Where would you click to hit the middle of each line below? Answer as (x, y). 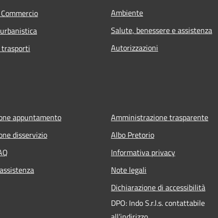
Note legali (129, 170)
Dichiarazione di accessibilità (158, 187)
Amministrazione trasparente (160, 117)
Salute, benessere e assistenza (162, 30)
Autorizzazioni (135, 47)
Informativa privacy (143, 152)
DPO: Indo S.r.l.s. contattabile (158, 203)
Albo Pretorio (133, 135)
